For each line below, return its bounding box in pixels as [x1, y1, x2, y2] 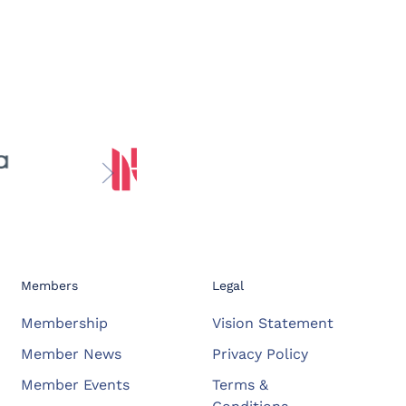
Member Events [20, 375, 130, 393]
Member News [20, 344, 121, 362]
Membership [20, 314, 108, 332]
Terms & [212, 375, 269, 393]
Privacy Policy [212, 344, 309, 362]
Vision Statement [212, 314, 334, 332]
